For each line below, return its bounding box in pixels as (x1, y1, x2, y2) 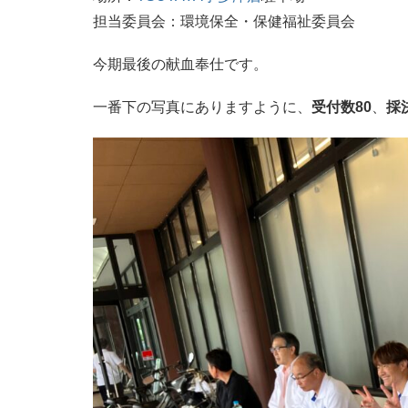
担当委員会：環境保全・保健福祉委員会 (93, 13, 355, 29)
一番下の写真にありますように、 (93, 99, 311, 116)
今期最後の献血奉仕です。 (93, 56, 268, 72)
